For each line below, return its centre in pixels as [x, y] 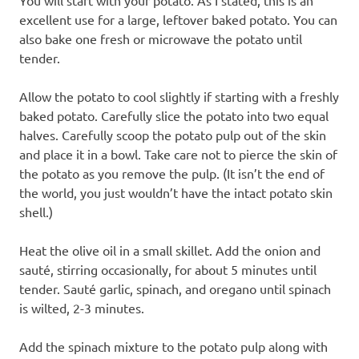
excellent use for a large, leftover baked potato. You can [178, 19]
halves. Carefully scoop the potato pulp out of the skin [173, 134]
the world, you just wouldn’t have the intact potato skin [176, 192]
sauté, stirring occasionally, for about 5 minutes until [168, 269]
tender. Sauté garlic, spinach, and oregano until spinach [175, 288]
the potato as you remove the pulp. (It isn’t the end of [172, 173]
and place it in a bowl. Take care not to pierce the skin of [178, 153]
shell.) [36, 211]
